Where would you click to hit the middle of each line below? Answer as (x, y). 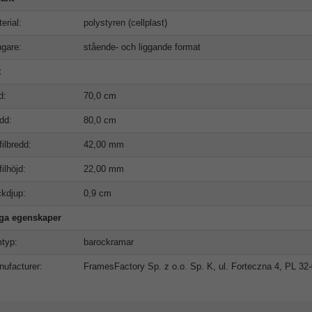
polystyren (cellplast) (125, 22)
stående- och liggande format (142, 47)
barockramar (108, 242)
